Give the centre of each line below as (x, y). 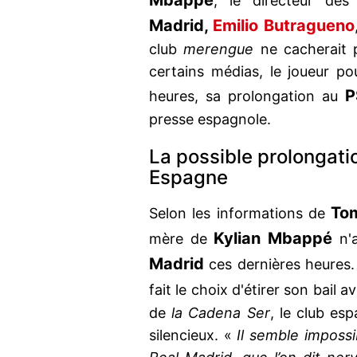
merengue (219, 49)
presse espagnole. (210, 120)
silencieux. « (190, 335)
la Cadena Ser (221, 313)
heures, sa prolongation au (247, 96)
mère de (182, 239)
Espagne (188, 178)
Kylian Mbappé (273, 239)
